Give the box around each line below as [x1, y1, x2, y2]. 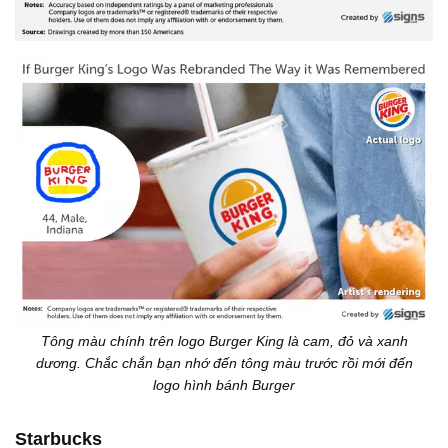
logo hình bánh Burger [153, 377, 295, 394]
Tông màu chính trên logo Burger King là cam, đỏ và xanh [40, 333, 408, 350]
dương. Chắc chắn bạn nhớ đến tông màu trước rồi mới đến [35, 355, 413, 372]
